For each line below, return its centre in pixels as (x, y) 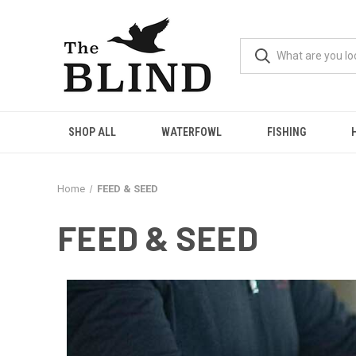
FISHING (286, 132)
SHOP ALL (92, 132)
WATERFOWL (191, 132)
